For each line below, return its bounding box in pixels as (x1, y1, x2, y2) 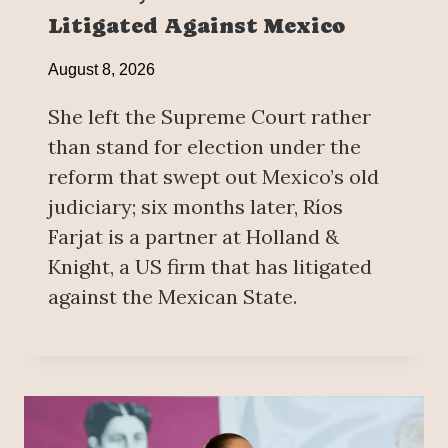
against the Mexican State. (48, 283, 297, 309)
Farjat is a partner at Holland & (48, 223, 339, 249)
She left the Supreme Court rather (48, 103, 371, 129)
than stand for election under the (48, 133, 361, 159)
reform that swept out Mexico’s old (48, 163, 379, 189)
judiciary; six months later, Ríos (48, 193, 343, 219)
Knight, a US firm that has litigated (48, 253, 372, 279)
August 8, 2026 (48, 60, 155, 78)
